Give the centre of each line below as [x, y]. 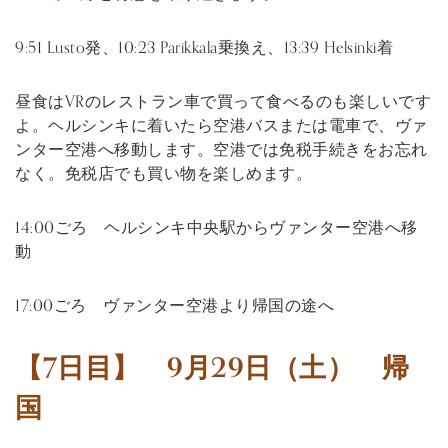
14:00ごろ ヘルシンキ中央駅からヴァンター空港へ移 [216, 228]
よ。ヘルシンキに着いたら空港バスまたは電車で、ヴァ [221, 126]
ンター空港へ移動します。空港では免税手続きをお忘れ [221, 150]
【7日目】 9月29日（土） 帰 [212, 368]
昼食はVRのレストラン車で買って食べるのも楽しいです [223, 102]
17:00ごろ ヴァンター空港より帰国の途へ [174, 306]
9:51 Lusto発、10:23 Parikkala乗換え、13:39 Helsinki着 [204, 48]
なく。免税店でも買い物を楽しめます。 [163, 174]
